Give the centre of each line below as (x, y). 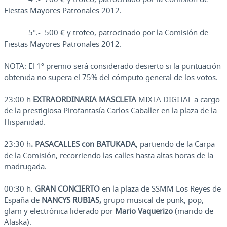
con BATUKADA (109, 144)
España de (23, 200)
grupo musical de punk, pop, (154, 200)
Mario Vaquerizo (144, 211)
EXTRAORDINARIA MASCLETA (85, 100)
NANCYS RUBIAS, (72, 200)
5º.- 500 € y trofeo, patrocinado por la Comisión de (106, 33)
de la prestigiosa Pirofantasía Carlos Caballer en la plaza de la (110, 111)
